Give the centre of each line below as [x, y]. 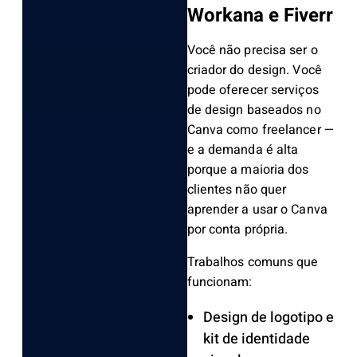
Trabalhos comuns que [253, 263]
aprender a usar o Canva [257, 210]
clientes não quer [237, 190]
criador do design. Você [254, 71]
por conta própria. [237, 230]
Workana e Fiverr [260, 16]
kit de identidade [256, 339]
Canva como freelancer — [261, 130]
